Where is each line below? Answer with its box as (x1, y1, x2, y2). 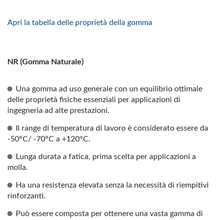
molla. (7, 164, 28, 171)
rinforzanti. (7, 192, 46, 200)
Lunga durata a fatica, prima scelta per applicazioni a (16, 153, 196, 161)
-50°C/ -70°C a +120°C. (7, 135, 90, 143)
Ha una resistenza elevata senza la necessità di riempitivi (16, 181, 209, 189)
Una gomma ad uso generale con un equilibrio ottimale (16, 85, 202, 93)
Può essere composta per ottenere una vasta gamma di (16, 210, 203, 218)
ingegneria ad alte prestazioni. (7, 107, 110, 114)
